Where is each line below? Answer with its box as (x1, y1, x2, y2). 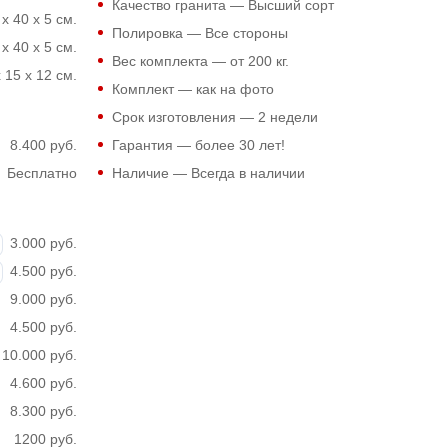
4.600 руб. (9, 375, 77, 391)
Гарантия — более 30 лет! (111, 137, 285, 153)
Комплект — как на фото (111, 81, 274, 97)
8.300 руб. (9, 403, 77, 419)
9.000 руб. (9, 291, 77, 307)
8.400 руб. (9, 137, 77, 153)
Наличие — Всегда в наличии (111, 165, 305, 181)
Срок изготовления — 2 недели (111, 109, 318, 125)
